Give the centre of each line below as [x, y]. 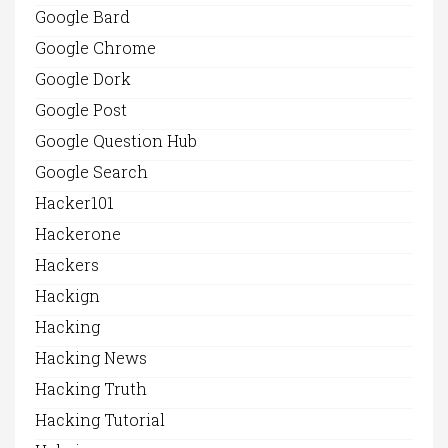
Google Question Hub [116, 141]
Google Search [91, 172]
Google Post [81, 110]
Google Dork [83, 79]
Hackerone [78, 234]
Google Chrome [95, 48]
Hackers [67, 265]
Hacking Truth [91, 389]
